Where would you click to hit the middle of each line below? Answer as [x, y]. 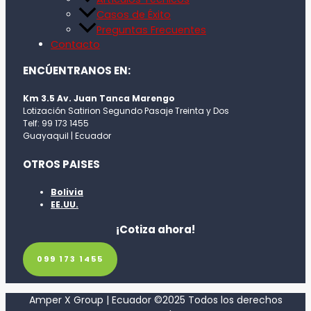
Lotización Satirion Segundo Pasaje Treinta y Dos [126, 110]
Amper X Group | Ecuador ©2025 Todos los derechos [155, 300]
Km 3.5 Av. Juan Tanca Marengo [99, 98]
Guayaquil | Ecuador [67, 135]
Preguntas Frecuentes [151, 30]
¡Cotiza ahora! [155, 229]
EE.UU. [65, 204]
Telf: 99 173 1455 [56, 123]
